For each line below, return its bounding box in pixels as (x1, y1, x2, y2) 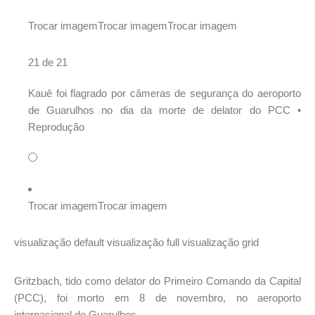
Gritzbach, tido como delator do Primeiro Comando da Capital (14, 274, 301, 287)
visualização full (107, 236, 179, 249)
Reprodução (28, 121, 84, 134)
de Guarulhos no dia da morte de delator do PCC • (28, 104, 301, 117)
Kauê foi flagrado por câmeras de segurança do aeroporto (28, 87, 301, 100)
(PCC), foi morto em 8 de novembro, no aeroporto (14, 291, 301, 304)
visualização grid (182, 236, 259, 249)
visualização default (14, 236, 104, 249)
